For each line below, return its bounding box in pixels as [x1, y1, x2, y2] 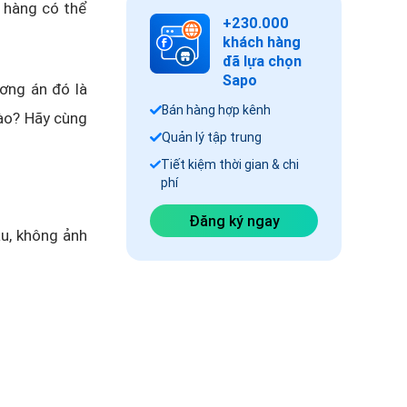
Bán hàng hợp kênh [162, 102, 271, 118]
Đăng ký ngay [188, 212, 280, 230]
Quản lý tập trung [162, 129, 262, 145]
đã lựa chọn [223, 52, 302, 70]
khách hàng [223, 33, 301, 51]
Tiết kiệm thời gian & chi [160, 156, 299, 173]
